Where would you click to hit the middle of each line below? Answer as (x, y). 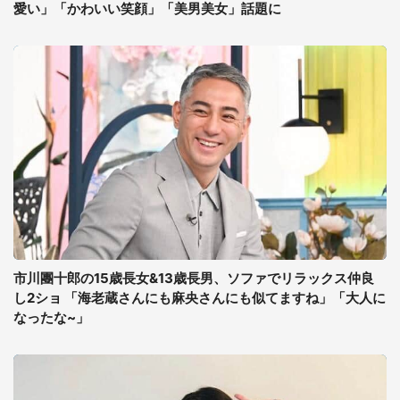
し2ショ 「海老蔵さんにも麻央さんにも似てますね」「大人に (200, 298)
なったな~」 (51, 317)
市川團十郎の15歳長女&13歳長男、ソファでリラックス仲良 (194, 278)
